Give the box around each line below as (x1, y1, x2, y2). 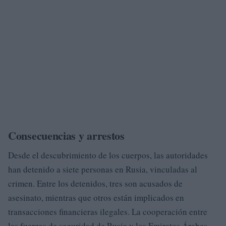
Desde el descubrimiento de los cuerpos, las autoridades (8, 149, 208, 161)
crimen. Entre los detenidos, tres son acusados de (8, 177, 183, 189)
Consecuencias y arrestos (8, 127, 125, 144)
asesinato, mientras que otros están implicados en (8, 191, 184, 203)
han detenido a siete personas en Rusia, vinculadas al (8, 163, 197, 175)
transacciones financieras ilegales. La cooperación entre (8, 205, 207, 217)
